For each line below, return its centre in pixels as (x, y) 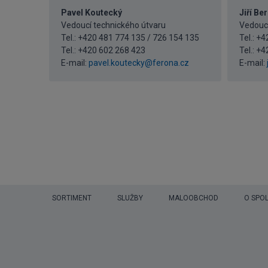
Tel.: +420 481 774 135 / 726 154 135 (130, 38)
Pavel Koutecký (92, 13)
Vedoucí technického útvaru (113, 25)
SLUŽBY (130, 198)
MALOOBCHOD (194, 198)
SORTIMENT (72, 198)
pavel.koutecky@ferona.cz (139, 63)
